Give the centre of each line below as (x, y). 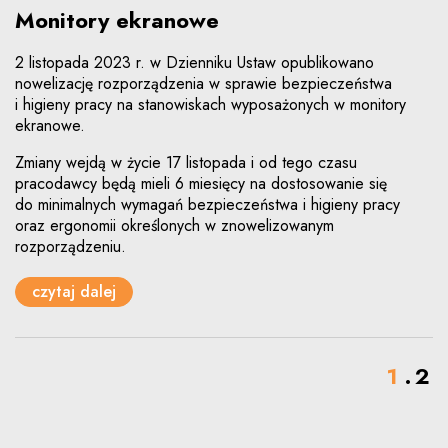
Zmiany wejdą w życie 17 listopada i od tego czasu (186, 162)
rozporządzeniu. (70, 246)
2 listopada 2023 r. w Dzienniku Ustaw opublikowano (194, 62)
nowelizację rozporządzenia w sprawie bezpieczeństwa (203, 83)
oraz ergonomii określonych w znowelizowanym (174, 225)
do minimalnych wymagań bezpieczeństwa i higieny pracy (207, 204)
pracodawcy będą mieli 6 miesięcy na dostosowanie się (201, 183)
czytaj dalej (74, 292)
